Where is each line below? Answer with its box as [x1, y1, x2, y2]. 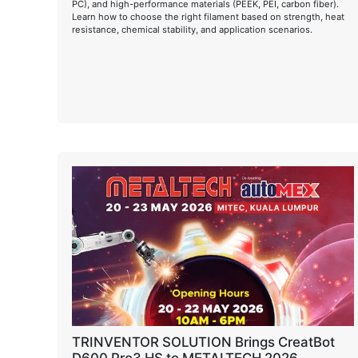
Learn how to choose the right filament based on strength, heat [72, 10, 344, 22]
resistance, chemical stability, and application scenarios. [72, 23, 312, 35]
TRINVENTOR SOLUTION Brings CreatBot [72, 334, 335, 350]
